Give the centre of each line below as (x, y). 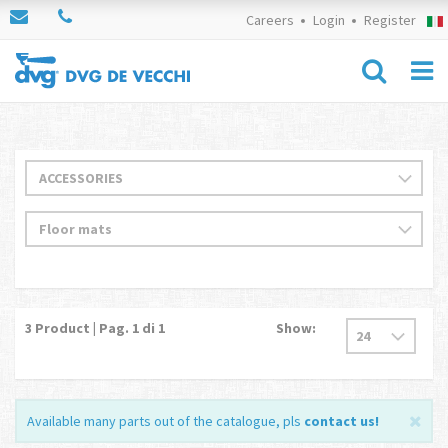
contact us (339, 421)
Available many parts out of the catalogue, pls (165, 421)
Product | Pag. (80, 328)
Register (389, 20)
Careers (269, 20)
